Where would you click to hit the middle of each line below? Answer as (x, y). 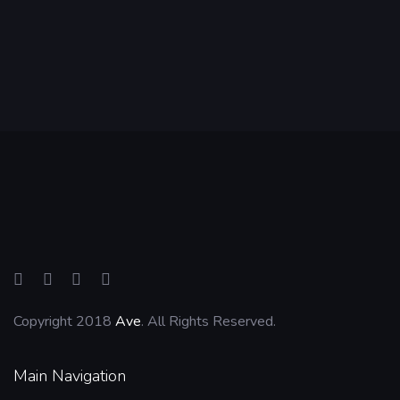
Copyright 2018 (64, 321)
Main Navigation (70, 375)
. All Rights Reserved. (208, 321)
